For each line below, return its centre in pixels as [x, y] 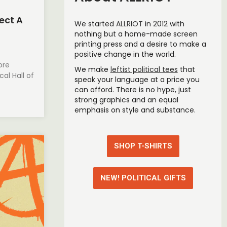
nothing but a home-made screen [136, 34]
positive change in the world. [125, 54]
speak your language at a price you [137, 80]
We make [92, 70]
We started [95, 24]
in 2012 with [163, 24]
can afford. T [97, 90]
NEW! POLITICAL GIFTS [143, 178]
